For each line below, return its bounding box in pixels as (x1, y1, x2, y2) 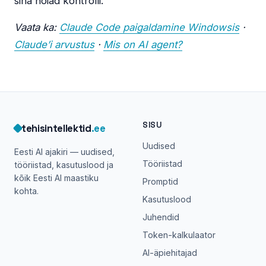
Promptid (142, 176, 178, 187)
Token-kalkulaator (142, 230, 216, 240)
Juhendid (142, 212, 179, 223)
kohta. (14, 186, 39, 197)
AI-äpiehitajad (142, 248, 197, 258)
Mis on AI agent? (103, 39, 182, 51)
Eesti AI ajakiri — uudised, (14, 147, 115, 157)
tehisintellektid (21, 122, 91, 135)
